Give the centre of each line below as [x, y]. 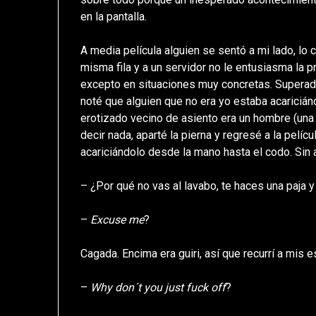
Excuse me [117, 220]
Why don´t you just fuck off [158, 288]
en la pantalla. [114, 17]
